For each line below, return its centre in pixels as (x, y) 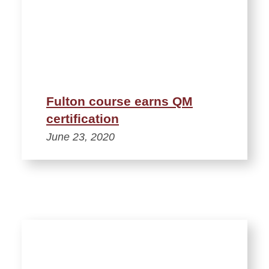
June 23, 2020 (80, 137)
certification (83, 118)
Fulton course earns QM (119, 101)
